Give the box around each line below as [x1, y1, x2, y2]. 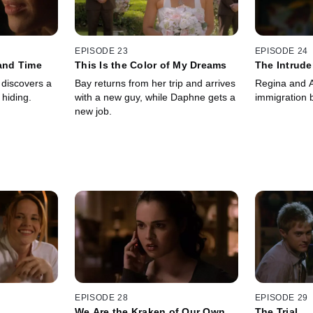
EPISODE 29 [254, 293, 308, 303]
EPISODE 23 [75, 45, 129, 56]
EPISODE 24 [254, 45, 308, 56]
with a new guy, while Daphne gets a [75, 91, 236, 103]
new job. [75, 105, 112, 117]
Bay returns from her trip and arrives [75, 77, 236, 89]
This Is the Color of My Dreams [75, 59, 227, 71]
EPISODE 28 [75, 293, 129, 303]
